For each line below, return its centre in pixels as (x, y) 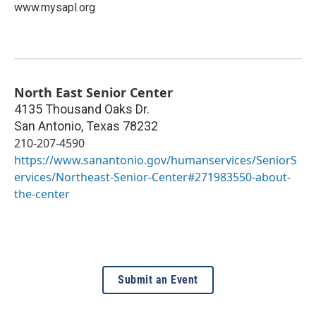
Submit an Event (158, 279)
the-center (42, 194)
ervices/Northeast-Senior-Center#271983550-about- (152, 177)
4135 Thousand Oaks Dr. (82, 109)
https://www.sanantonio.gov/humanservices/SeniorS (156, 160)
